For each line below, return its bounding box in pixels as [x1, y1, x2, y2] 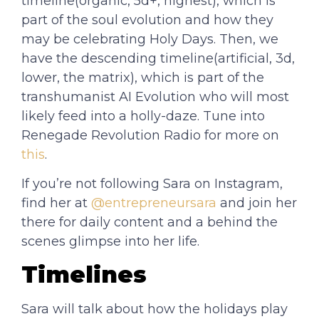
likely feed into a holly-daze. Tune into [21, 108, 265, 124]
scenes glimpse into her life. [21, 233, 199, 249]
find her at [21, 194, 88, 211]
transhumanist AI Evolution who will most [21, 88, 289, 105]
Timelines [21, 261, 147, 289]
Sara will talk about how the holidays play [21, 301, 288, 318]
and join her [216, 194, 297, 211]
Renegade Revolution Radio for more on [21, 127, 279, 143]
